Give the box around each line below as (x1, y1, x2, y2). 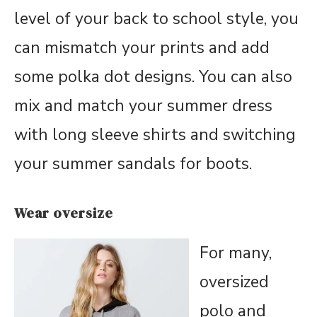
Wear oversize (14, 202, 113, 223)
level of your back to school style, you (14, 7, 299, 30)
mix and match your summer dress (14, 94, 272, 117)
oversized (200, 270, 269, 293)
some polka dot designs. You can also (14, 65, 292, 88)
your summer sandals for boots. (14, 152, 252, 175)
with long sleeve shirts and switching (14, 123, 296, 146)
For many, (200, 241, 272, 264)
